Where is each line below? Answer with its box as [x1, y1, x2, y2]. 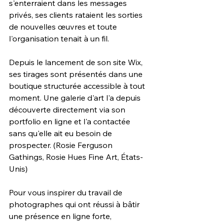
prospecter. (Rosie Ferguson [9, 140, 114, 150]
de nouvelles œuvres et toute [9, 22, 119, 32]
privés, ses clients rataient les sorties [9, 10, 145, 20]
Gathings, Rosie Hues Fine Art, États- [9, 152, 143, 162]
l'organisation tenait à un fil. [9, 34, 109, 44]
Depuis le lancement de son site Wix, [9, 57, 145, 68]
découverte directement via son [9, 105, 127, 115]
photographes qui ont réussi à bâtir [9, 199, 142, 210]
